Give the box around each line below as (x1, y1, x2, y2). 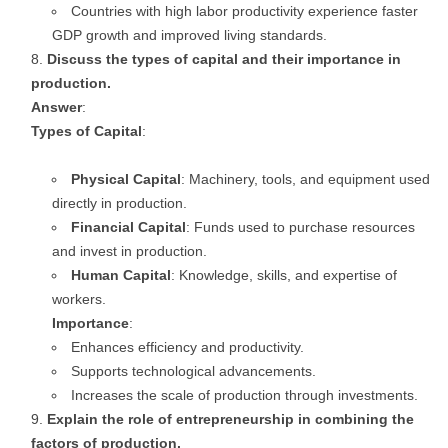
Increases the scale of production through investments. (71, 387, 418, 403)
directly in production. (52, 195, 187, 211)
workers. (52, 291, 106, 307)
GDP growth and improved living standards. (52, 27, 327, 43)
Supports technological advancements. (71, 363, 316, 379)
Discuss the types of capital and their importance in (47, 51, 401, 67)
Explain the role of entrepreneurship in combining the (47, 411, 414, 427)
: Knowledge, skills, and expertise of (171, 267, 397, 283)
